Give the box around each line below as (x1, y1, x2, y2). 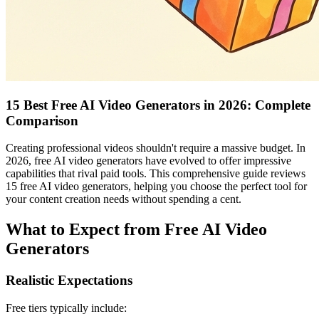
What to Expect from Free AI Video (6, 220, 267, 239)
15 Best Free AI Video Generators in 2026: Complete (6, 97, 310, 113)
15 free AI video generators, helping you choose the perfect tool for (6, 180, 307, 193)
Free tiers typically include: (6, 301, 127, 314)
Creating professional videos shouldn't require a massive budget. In (6, 142, 305, 155)
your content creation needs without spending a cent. (6, 193, 241, 206)
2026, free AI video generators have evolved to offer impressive (6, 155, 291, 167)
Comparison (6, 113, 78, 128)
